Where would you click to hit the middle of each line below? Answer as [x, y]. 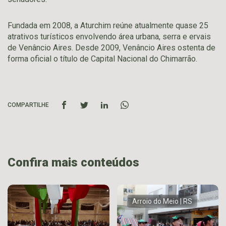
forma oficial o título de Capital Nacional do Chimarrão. [102, 59]
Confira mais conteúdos [73, 162]
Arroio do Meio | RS [162, 201]
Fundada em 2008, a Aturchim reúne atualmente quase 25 [108, 25]
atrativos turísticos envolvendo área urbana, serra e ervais [109, 36]
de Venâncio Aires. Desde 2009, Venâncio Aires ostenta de [111, 47]
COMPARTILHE [28, 105]
